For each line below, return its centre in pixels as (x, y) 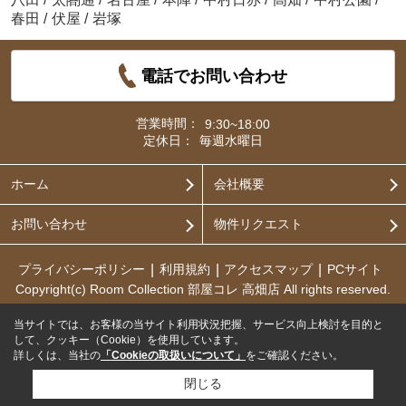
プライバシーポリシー (81, 270)
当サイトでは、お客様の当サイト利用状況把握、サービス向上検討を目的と (198, 324)
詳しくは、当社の (57, 355)
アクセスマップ (269, 270)
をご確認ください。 (295, 355)
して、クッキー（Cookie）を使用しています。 (129, 340)
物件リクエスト (258, 224)
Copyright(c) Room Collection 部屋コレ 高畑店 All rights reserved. (203, 290)
